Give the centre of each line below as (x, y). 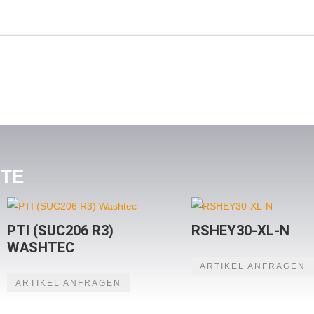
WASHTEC (40, 248)
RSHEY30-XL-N (241, 231)
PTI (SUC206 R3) (60, 231)
